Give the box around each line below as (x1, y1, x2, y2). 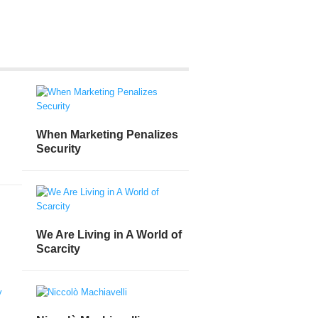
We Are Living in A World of (36, 228, 182, 241)
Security (36, 142, 81, 155)
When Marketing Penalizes (36, 128, 178, 141)
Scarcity (36, 242, 80, 255)
